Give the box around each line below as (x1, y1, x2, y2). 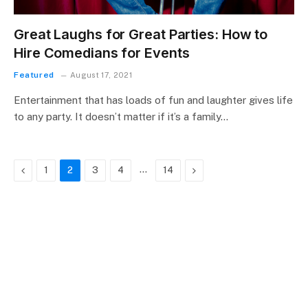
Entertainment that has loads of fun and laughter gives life (14, 93, 293, 106)
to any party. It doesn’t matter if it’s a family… (14, 110, 228, 122)
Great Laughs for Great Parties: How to (14, 25, 268, 43)
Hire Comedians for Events (14, 44, 190, 61)
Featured (14, 69, 54, 80)
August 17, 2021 (70, 70, 133, 79)
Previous (24, 164, 63, 175)
